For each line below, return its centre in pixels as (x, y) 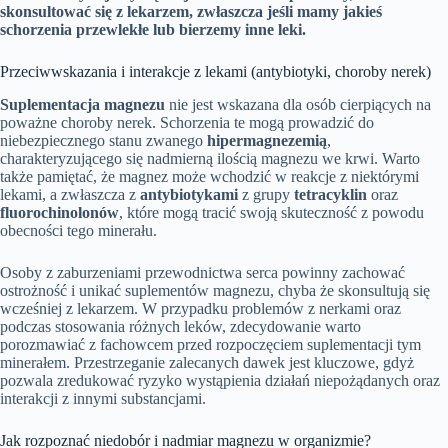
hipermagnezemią (267, 140)
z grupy (266, 194)
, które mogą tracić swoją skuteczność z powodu (271, 212)
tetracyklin (330, 194)
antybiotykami (189, 194)
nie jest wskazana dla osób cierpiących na (298, 104)
